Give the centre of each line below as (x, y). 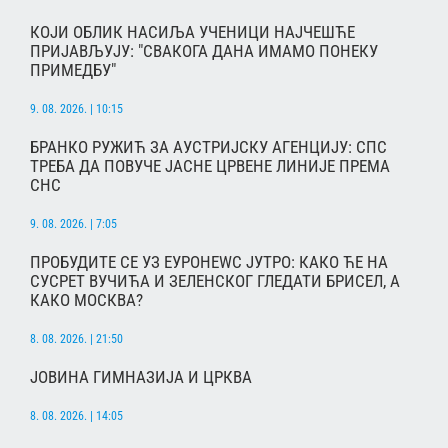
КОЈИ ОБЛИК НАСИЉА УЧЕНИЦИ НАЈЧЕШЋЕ (192, 31)
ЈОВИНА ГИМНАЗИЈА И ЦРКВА (141, 376)
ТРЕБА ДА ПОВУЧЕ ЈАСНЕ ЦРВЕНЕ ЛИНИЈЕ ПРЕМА (210, 165)
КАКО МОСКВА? (86, 299)
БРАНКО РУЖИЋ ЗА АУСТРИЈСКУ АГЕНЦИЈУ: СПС (208, 146)
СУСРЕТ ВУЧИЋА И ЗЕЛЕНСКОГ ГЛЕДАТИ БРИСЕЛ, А (215, 280)
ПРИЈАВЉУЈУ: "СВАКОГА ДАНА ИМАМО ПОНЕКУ (204, 50)
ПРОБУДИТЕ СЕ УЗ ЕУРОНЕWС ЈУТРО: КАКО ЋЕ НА (209, 261)
